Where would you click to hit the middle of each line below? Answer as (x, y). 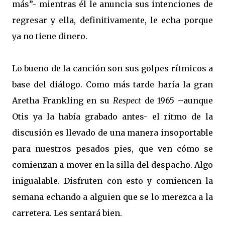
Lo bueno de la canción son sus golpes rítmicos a (113, 68)
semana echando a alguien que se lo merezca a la (113, 197)
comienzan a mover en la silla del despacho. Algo (113, 165)
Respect (127, 100)
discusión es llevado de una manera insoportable (113, 133)
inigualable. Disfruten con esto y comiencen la (113, 181)
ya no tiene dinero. (50, 36)
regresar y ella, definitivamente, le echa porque (113, 20)
